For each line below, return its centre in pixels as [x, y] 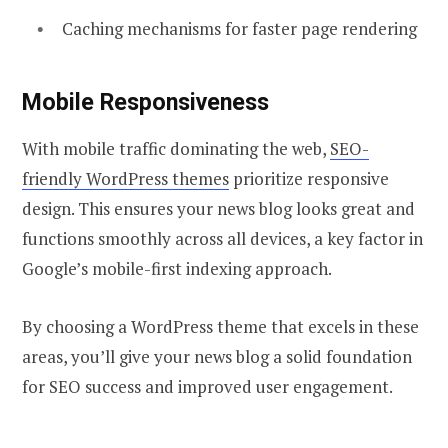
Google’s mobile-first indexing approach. [177, 268]
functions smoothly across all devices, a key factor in [222, 238]
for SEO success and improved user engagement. [207, 386]
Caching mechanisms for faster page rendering [239, 29]
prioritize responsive [309, 178]
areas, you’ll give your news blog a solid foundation [217, 356]
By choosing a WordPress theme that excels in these [220, 326]
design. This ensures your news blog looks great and [218, 208]
